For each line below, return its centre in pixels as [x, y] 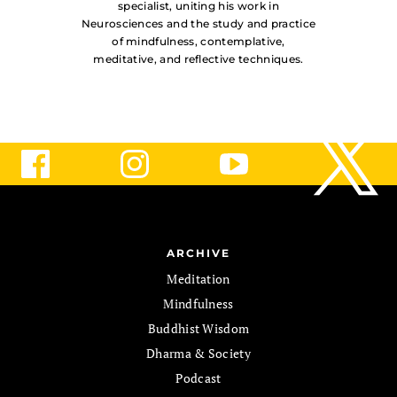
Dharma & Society [198, 354]
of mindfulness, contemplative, [198, 42]
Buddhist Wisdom [198, 329]
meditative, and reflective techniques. [198, 59]
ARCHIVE [198, 253]
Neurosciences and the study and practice [198, 24]
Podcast [198, 378]
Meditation [198, 279]
